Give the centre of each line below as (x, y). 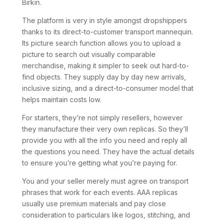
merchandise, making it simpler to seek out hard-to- (105, 66)
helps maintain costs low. (61, 99)
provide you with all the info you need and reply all (104, 140)
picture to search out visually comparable (89, 54)
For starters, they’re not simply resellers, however (102, 118)
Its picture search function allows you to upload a (101, 43)
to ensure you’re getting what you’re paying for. (99, 163)
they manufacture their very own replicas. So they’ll (105, 129)
